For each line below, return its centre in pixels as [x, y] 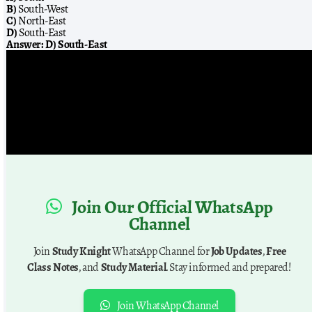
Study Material [133, 267]
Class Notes [53, 267]
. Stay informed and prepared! [229, 267]
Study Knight [81, 251]
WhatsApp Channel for [161, 251]
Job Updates [237, 251]
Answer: [25, 45]
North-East [41, 21]
